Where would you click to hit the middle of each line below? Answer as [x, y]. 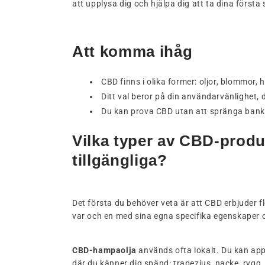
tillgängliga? [120, 161]
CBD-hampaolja [104, 250]
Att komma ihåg [132, 52]
